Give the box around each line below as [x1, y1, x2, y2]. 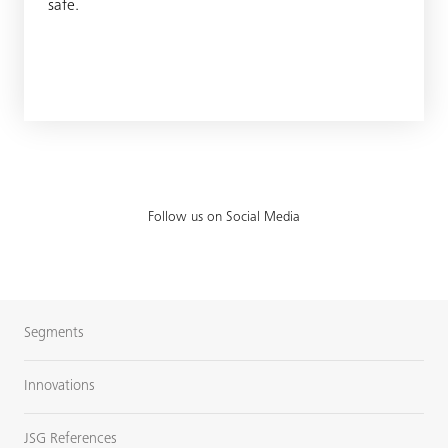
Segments [24, 326, 84, 341]
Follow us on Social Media [148, 211, 300, 225]
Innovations [24, 379, 95, 394]
